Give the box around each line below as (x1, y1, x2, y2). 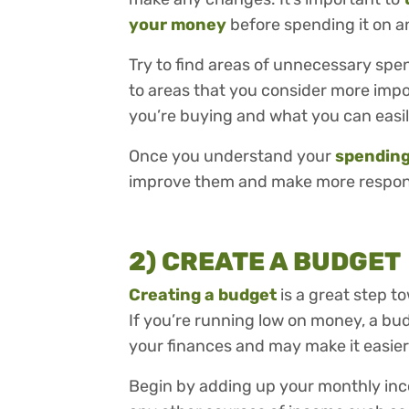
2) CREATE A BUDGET (129, 246, 401, 278)
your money (129, 15, 226, 36)
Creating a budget (129, 285, 277, 306)
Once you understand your (129, 146, 335, 167)
